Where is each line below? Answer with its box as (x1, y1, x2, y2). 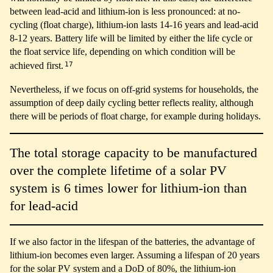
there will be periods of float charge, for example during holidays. (10, 110, 261, 121)
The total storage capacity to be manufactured (10, 144, 257, 160)
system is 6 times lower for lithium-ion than (10, 180, 247, 196)
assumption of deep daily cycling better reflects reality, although (10, 97, 253, 108)
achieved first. (10, 60, 66, 71)
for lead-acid (10, 197, 78, 213)
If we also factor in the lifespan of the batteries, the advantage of (10, 236, 255, 247)
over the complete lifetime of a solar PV (10, 162, 227, 178)
